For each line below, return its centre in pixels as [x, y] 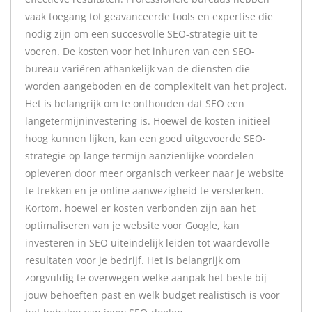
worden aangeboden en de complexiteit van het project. [156, 86]
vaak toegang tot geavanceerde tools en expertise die [149, 16]
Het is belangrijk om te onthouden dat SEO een [135, 103]
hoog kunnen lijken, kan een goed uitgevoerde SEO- [146, 138]
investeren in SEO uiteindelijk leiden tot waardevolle [147, 243]
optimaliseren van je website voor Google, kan [132, 225]
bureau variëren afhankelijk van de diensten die [138, 69]
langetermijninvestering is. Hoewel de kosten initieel [148, 121]
